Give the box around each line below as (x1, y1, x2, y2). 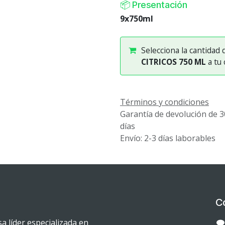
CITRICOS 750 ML (141, 56, 206, 67)
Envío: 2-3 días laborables (120, 132, 215, 144)
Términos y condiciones (120, 96, 209, 107)
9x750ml (120, 13, 153, 25)
